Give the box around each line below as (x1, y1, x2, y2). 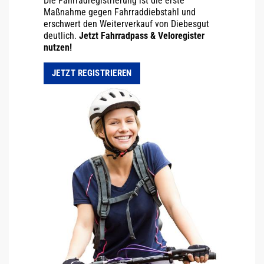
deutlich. (44, 30, 79, 42)
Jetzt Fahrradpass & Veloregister (79, 30, 204, 42)
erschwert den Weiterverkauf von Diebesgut (44, 18, 209, 30)
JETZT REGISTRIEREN (52, 68, 132, 79)
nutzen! (44, 42, 72, 54)
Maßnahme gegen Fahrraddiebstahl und (44, 6, 196, 18)
